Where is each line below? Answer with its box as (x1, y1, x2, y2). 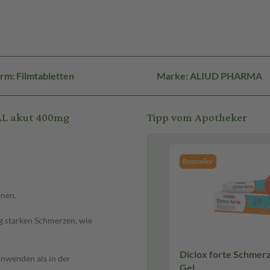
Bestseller (183, 157, 213, 166)
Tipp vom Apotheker (147, 107, 247, 129)
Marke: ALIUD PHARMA (156, 70, 262, 82)
